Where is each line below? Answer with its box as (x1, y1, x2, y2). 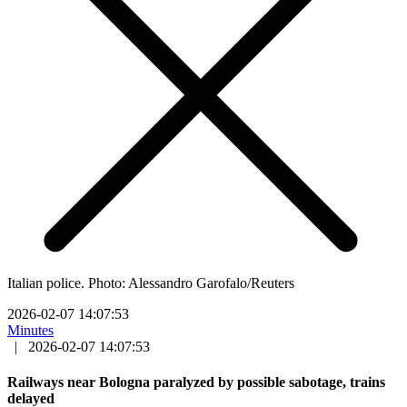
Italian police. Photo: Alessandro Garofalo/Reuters (7, 274, 294, 291)
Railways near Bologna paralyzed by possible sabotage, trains (7, 374, 385, 391)
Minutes (7, 322, 54, 338)
